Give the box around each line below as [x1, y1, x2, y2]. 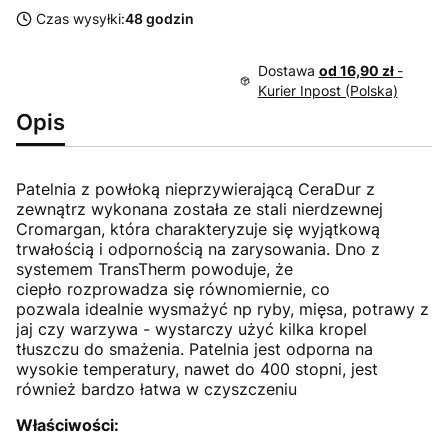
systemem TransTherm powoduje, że [16, 259, 293, 280]
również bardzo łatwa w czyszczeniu [16, 379, 297, 400]
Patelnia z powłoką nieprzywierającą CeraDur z [16, 179, 375, 200]
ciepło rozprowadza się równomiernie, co [16, 279, 330, 300]
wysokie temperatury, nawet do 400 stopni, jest [16, 359, 378, 380]
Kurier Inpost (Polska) [257, 82, 398, 100]
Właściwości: [16, 415, 119, 436]
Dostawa [257, 62, 319, 80]
